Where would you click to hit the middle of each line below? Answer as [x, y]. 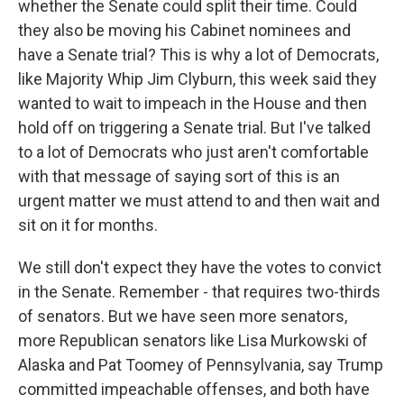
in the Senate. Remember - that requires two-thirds [199, 292]
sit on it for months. [88, 225]
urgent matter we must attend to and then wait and [199, 201]
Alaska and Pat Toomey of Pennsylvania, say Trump [201, 365]
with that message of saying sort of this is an [179, 177]
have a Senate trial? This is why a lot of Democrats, [198, 55]
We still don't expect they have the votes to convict [200, 268]
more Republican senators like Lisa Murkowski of [193, 341]
